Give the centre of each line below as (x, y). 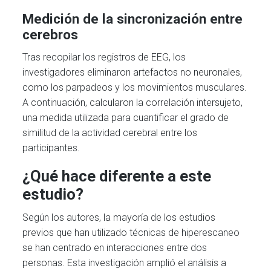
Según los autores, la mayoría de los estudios (119, 218)
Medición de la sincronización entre (133, 19)
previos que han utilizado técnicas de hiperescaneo (131, 233)
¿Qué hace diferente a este (117, 176)
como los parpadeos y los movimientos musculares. (135, 87)
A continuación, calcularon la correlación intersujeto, (133, 102)
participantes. (51, 148)
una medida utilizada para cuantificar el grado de (126, 117)
